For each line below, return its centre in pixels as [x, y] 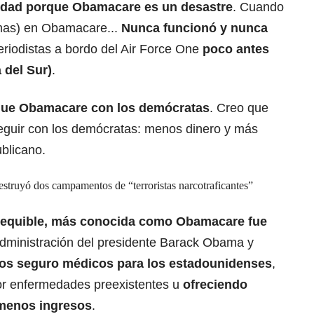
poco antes [236, 49]
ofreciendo [213, 285]
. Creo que [239, 108]
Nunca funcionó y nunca [194, 28]
